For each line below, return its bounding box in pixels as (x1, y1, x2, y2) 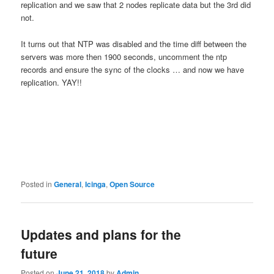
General (54, 179, 82, 190)
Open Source (109, 179, 155, 190)
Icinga (85, 179, 106, 190)
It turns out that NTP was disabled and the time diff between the (21, 37, 247, 50)
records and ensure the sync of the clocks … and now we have (21, 63, 245, 75)
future (21, 244, 58, 263)
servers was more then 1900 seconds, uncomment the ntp (21, 50, 228, 62)
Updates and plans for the (21, 225, 182, 244)
